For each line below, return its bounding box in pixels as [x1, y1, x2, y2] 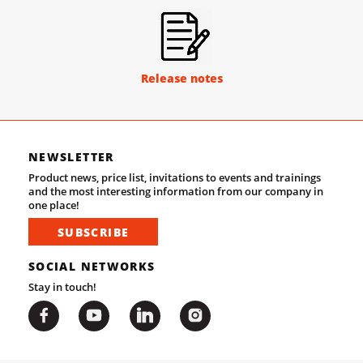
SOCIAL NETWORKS [28, 258, 156, 274]
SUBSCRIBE [58, 224, 130, 240]
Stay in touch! [28, 280, 96, 295]
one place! [28, 198, 79, 212]
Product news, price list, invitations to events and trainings [28, 170, 321, 185]
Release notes [140, 70, 223, 87]
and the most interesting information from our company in [28, 184, 323, 199]
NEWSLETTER [28, 149, 114, 164]
